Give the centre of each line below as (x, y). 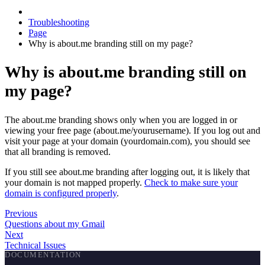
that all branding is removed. (59, 152)
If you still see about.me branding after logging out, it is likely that (127, 172)
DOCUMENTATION (43, 255)
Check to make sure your (191, 183)
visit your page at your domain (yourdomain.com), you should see (127, 141)
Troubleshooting (59, 22)
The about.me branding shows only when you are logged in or (121, 120)
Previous (21, 214)
